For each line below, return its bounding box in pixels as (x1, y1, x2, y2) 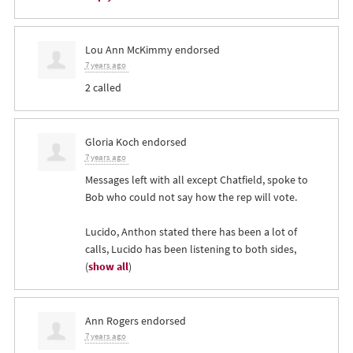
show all (87, 258, 128, 275)
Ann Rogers (84, 313, 139, 329)
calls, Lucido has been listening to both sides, (84, 241, 296, 258)
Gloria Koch (84, 134, 139, 150)
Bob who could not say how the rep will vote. (84, 189, 297, 206)
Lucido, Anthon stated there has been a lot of (84, 224, 297, 240)
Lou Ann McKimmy (84, 42, 173, 58)
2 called (84, 80, 121, 96)
